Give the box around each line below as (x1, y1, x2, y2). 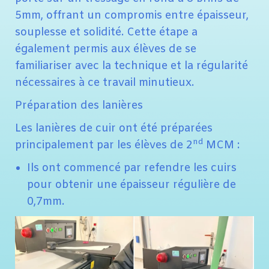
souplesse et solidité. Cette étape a (15, 25, 198, 40)
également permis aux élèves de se (15, 41, 196, 56)
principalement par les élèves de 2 (15, 138, 193, 153)
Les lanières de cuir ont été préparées (15, 121, 213, 136)
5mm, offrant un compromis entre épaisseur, (15, 8, 249, 23)
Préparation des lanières (15, 98, 143, 113)
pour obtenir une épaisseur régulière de (27, 177, 236, 192)
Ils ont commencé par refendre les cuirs (27, 160, 237, 175)
